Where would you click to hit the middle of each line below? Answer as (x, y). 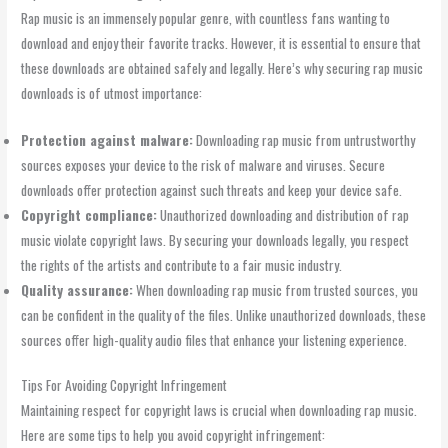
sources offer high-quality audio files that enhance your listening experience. (214, 339)
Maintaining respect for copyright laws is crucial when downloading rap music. (219, 410)
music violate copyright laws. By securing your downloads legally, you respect (215, 239)
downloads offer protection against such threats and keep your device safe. (212, 189)
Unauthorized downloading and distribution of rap (283, 214)
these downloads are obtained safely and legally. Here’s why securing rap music (222, 67)
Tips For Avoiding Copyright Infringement (124, 385)
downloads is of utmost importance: (112, 92)
